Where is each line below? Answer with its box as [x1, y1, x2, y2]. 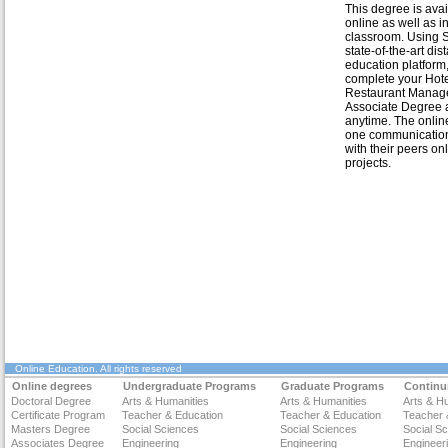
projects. [345, 156, 391, 170]
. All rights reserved [95, 363, 182, 374]
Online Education [15, 363, 95, 374]
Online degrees [12, 380, 92, 392]
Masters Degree [11, 423, 90, 435]
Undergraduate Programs [123, 380, 256, 392]
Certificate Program [11, 409, 105, 421]
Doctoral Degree [11, 395, 91, 407]
